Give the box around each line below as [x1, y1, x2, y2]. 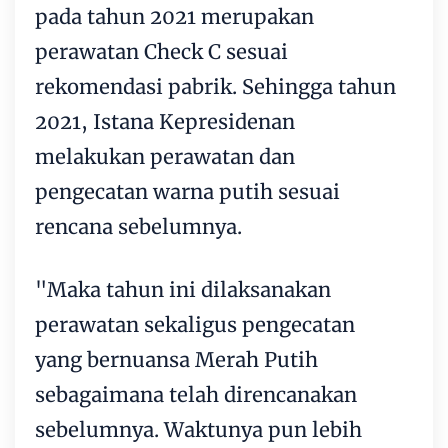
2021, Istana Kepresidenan [35, 108, 295, 134]
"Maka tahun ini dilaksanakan [35, 276, 331, 302]
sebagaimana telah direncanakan [35, 381, 357, 407]
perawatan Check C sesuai [35, 38, 288, 64]
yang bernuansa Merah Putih [35, 346, 318, 372]
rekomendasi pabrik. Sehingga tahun [35, 73, 396, 99]
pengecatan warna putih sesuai [35, 178, 340, 204]
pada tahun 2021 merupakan [35, 3, 314, 29]
